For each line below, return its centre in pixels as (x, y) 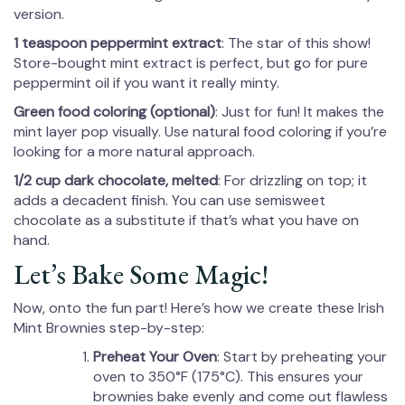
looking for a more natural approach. (134, 152)
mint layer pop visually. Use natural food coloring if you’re (200, 132)
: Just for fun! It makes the (300, 112)
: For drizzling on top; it (292, 181)
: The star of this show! (296, 43)
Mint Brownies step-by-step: (109, 328)
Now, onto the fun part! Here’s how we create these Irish (199, 308)
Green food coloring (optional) (114, 112)
